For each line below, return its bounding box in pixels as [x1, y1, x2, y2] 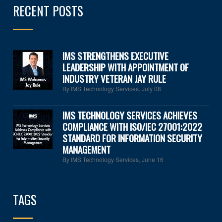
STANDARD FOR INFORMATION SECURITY [62, 131, 203, 145]
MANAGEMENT [62, 142, 111, 157]
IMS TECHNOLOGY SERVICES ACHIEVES [62, 108, 198, 122]
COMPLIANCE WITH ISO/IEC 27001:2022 [62, 119, 203, 134]
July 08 [142, 84, 162, 93]
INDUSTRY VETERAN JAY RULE [62, 71, 166, 86]
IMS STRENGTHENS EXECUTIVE [62, 49, 169, 63]
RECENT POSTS [13, 1, 84, 20]
